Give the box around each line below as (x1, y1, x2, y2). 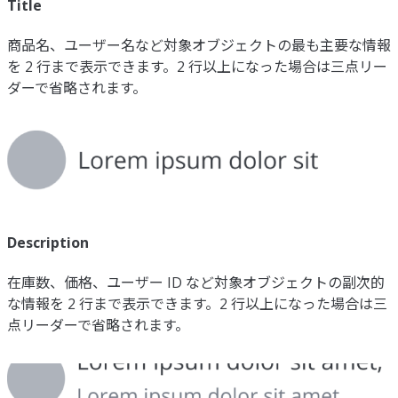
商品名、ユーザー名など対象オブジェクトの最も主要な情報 (7, 35, 391, 55)
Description (7, 232, 89, 252)
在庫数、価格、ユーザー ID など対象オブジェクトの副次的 (7, 273, 385, 293)
